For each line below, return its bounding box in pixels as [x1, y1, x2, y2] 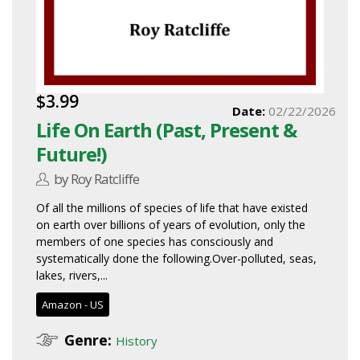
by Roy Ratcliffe [54, 170, 140, 189]
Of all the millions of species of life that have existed [36, 200, 308, 216]
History [116, 333, 157, 350]
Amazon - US [42, 297, 104, 313]
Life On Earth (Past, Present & [36, 117, 297, 144]
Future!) [36, 141, 108, 168]
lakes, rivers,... [36, 268, 108, 284]
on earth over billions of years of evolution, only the [36, 217, 305, 233]
